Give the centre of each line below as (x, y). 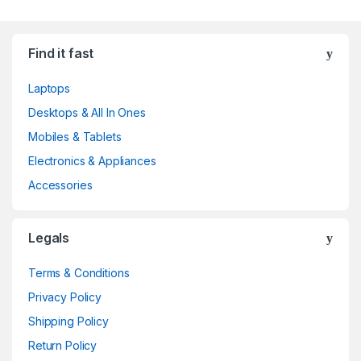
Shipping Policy (68, 322)
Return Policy (63, 346)
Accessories (60, 185)
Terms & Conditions (79, 273)
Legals (49, 238)
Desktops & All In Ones (87, 113)
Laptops (50, 89)
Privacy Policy (65, 297)
